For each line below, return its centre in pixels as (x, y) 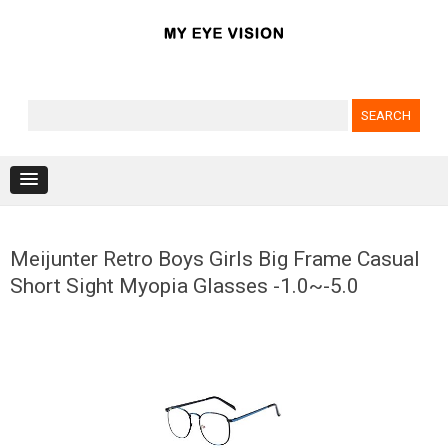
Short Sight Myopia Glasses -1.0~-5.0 (184, 286)
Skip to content (276, 204)
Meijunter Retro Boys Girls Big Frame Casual (215, 259)
